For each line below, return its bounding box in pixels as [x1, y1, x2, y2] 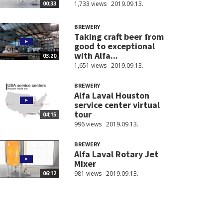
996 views [74, 120, 102, 129]
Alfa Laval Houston [74, 90, 149, 102]
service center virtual [74, 99, 160, 111]
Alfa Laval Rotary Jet [74, 148, 158, 160]
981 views [74, 169, 102, 178]
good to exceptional [74, 40, 155, 52]
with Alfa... [74, 50, 118, 62]
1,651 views [74, 61, 107, 70]
